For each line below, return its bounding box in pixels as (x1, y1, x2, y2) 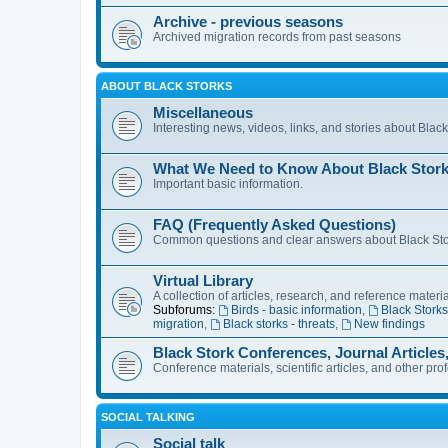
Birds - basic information (230, 303, 362, 318)
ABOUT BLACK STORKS (101, 80, 232, 93)
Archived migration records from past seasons (153, 30, 401, 45)
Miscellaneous (153, 105, 253, 122)
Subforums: (153, 303, 215, 318)
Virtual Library (153, 273, 253, 290)
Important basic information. (153, 177, 303, 192)
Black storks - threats (222, 317, 335, 332)
